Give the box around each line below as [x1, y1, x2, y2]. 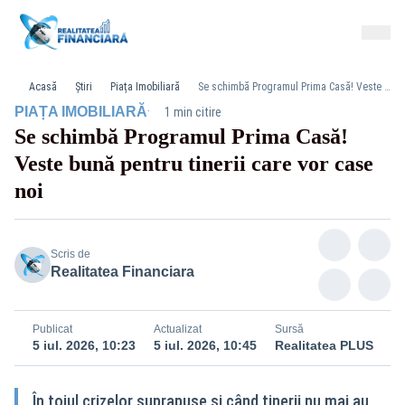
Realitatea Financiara [51, 264, 194, 279]
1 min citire [165, 105, 221, 119]
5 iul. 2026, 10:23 [33, 338, 136, 353]
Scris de [51, 248, 90, 260]
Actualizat [154, 323, 202, 335]
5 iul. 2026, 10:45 [154, 338, 257, 353]
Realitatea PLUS [275, 338, 373, 353]
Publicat [33, 323, 72, 335]
